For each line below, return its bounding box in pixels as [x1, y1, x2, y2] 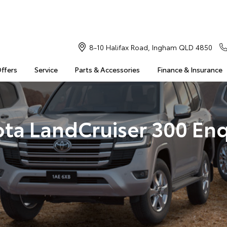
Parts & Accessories [74, 64, 140, 74]
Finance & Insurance [157, 64, 222, 74]
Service [34, 64, 58, 74]
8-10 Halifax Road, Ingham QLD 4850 [89, 42, 212, 52]
